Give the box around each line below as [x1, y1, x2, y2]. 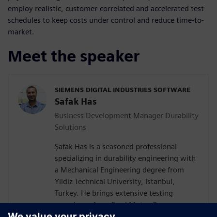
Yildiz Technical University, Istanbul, [55, 176, 175, 186]
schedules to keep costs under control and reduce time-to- [8, 15, 204, 25]
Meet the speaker [8, 46, 139, 65]
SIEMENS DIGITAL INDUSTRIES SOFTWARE [55, 85, 190, 93]
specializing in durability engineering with [55, 153, 196, 163]
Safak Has [55, 96, 97, 107]
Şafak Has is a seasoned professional [55, 141, 177, 151]
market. [8, 27, 34, 36]
